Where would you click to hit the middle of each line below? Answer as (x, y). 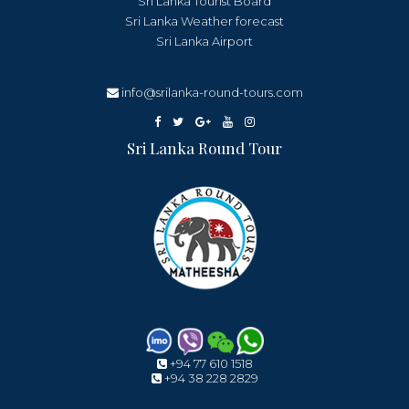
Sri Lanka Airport (204, 41)
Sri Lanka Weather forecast (204, 21)
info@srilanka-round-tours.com (212, 92)
